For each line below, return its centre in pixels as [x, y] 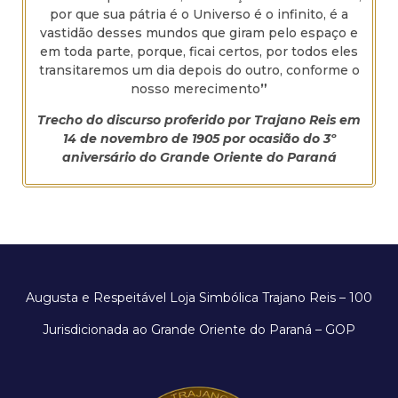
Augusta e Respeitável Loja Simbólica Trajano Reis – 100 [199, 298]
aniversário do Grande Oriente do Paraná [199, 157]
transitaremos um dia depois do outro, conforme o [199, 70]
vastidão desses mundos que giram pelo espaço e [199, 32]
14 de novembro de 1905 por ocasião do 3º [199, 138]
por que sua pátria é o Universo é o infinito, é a [199, 14]
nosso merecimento [195, 88]
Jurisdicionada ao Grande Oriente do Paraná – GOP [199, 329]
